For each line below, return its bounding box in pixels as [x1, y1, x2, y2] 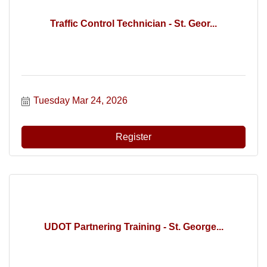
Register [116, 132, 151, 142]
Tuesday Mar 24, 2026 [33, 95, 128, 105]
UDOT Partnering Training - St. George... [44, 221, 223, 232]
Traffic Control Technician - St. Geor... [50, 18, 217, 29]
